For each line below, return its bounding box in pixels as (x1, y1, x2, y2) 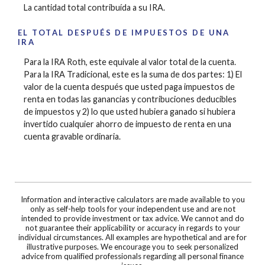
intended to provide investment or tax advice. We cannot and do (21, 213, 244, 223)
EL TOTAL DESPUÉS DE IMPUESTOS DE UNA (18, 28, 230, 38)
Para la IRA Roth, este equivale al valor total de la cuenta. (24, 56, 236, 67)
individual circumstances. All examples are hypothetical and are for (18, 232, 247, 242)
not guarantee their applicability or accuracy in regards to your (25, 222, 240, 232)
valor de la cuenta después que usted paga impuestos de (24, 81, 235, 92)
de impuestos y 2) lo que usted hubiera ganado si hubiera (24, 106, 235, 117)
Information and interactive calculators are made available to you (20, 194, 245, 204)
